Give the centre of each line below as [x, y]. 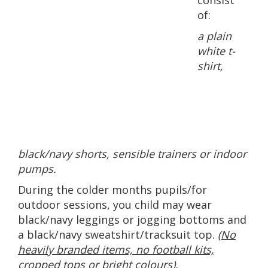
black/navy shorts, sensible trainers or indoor [132, 154]
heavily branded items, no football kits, [116, 250]
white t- [216, 51]
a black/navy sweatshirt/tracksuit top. [116, 235]
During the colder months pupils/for [112, 190]
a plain [214, 36]
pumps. [37, 169]
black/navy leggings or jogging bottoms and [132, 220]
